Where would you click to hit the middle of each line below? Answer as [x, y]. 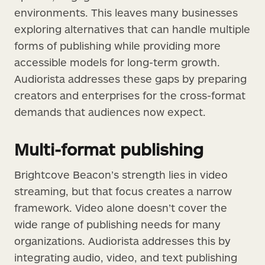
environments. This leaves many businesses [126, 12]
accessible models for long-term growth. [117, 62]
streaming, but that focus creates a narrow [123, 191]
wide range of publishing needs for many [117, 224]
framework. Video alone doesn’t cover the [121, 207]
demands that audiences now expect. [110, 112]
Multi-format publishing [109, 149]
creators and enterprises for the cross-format [130, 95]
